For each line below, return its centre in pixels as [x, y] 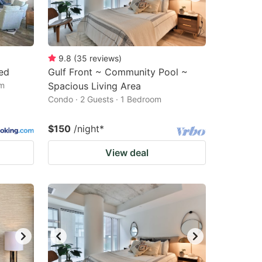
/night [87, 129]
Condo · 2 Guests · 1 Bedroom [105, 99]
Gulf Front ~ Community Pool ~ [118, 72]
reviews [104, 58]
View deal [127, 153]
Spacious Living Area [94, 86]
